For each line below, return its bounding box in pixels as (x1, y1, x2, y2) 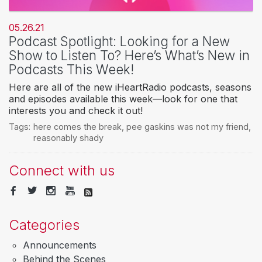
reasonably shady (33, 132, 104, 143)
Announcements (23, 239, 96, 251)
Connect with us (9, 161, 115, 179)
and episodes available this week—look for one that (9, 92, 237, 105)
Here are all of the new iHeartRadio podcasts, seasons (9, 81, 251, 93)
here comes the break (33, 121, 122, 132)
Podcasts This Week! (9, 61, 134, 77)
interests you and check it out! (9, 104, 143, 116)
